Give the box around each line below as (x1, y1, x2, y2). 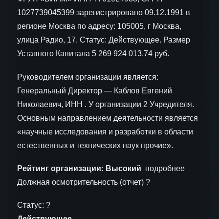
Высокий (106, 164, 141, 173)
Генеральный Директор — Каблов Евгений (17, 86, 172, 95)
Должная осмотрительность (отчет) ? (17, 177, 150, 186)
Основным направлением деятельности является (17, 113, 198, 122)
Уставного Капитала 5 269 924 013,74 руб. (17, 49, 169, 58)
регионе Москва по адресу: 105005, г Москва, (17, 22, 181, 31)
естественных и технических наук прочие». (17, 141, 173, 150)
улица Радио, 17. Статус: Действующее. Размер (17, 36, 190, 44)
